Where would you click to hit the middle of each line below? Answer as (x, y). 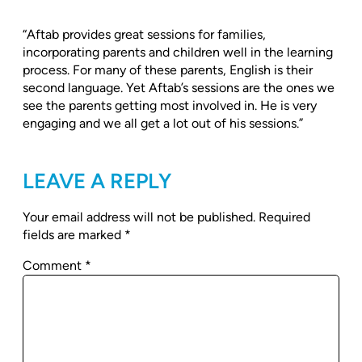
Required (284, 217)
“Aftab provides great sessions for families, (144, 35)
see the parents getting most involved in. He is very (170, 106)
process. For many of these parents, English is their (168, 70)
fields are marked (74, 235)
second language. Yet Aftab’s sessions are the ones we (179, 88)
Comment (54, 266)
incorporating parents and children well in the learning (178, 53)
